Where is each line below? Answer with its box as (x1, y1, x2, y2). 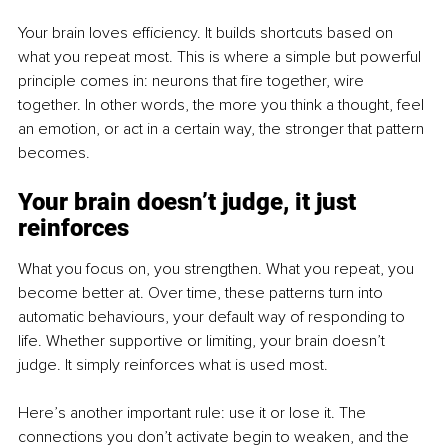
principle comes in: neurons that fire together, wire (18, 71, 368, 92)
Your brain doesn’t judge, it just (18, 188, 362, 217)
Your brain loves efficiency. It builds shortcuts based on (18, 23, 397, 44)
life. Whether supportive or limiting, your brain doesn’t (18, 331, 389, 352)
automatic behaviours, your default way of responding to (18, 307, 409, 328)
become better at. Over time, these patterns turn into (18, 283, 387, 304)
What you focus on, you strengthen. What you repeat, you (18, 259, 418, 280)
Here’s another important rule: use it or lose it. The (18, 403, 370, 424)
